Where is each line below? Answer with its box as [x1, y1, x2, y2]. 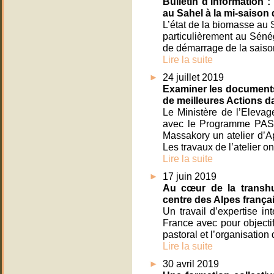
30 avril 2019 [163, 258, 219, 270]
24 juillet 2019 [163, 72, 224, 83]
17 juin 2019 [163, 171, 217, 182]
